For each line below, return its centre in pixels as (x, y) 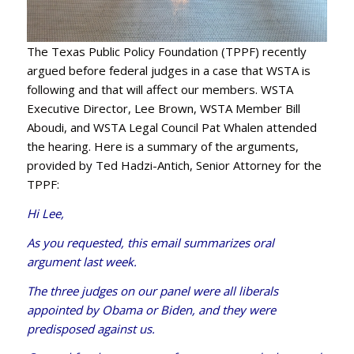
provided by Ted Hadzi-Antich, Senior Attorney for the (174, 166)
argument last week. (81, 261)
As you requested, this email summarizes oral (150, 242)
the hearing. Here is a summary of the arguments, (162, 147)
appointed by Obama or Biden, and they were (151, 309)
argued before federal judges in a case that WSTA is (168, 71)
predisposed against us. (90, 328)
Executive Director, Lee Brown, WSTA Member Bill (163, 109)
